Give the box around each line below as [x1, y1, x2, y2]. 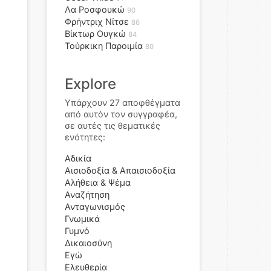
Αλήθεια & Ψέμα [65, 177, 131, 188]
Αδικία [65, 153, 91, 163]
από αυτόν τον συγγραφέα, [65, 109, 177, 119]
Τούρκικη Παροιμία [65, 41, 143, 51]
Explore [65, 75, 116, 93]
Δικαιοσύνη [65, 238, 112, 248]
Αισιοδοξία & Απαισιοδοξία [65, 165, 175, 175]
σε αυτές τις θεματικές [65, 120, 160, 131]
